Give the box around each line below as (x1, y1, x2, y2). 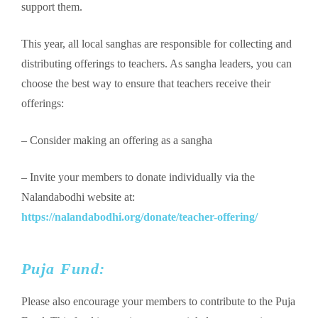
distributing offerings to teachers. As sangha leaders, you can (21, 57, 292, 70)
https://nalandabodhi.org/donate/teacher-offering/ (21, 211, 258, 224)
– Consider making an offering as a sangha (21, 134, 212, 147)
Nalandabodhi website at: (21, 191, 135, 204)
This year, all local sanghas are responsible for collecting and (21, 38, 292, 50)
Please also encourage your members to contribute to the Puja (21, 295, 295, 307)
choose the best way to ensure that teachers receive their (21, 77, 270, 90)
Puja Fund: (21, 260, 111, 278)
